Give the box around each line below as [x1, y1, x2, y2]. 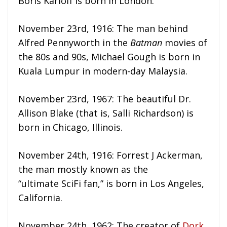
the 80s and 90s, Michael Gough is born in [18, 51, 200, 63]
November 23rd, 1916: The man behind [18, 22, 188, 35]
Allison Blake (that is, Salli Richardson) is [18, 107, 194, 120]
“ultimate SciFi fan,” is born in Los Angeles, [18, 177, 204, 190]
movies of [162, 36, 207, 49]
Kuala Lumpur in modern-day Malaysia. [18, 65, 187, 78]
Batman [130, 36, 162, 49]
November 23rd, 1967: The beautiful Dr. [18, 93, 191, 105]
